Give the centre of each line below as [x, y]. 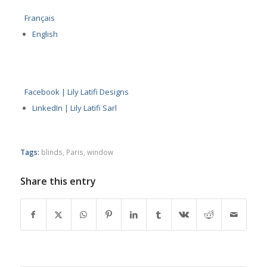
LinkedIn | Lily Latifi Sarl [74, 108]
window [100, 152]
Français [39, 18]
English [45, 34]
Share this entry [58, 181]
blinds [52, 152]
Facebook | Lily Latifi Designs [76, 92]
